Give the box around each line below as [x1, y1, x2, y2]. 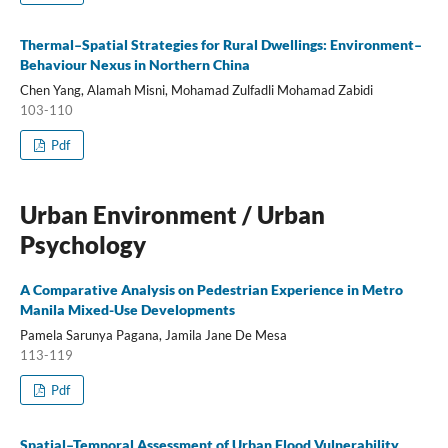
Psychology [19, 229, 146, 259]
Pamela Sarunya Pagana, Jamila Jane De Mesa [19, 326, 287, 343]
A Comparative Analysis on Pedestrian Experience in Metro [19, 280, 403, 298]
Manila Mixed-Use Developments [19, 300, 235, 318]
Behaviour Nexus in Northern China [19, 55, 250, 73]
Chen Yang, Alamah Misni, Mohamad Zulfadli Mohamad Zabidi [19, 81, 373, 98]
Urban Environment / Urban [19, 199, 325, 229]
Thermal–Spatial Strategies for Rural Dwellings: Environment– [19, 35, 422, 53]
